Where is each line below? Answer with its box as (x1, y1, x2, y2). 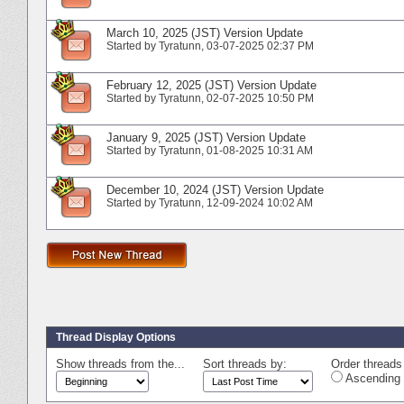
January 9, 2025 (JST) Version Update (106, 130, 306, 144)
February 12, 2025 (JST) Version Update (106, 78, 317, 92)
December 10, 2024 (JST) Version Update (106, 182, 324, 197)
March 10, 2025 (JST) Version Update (106, 25, 303, 40)
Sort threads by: (203, 356, 287, 371)
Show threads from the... (56, 356, 185, 371)
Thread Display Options (56, 330, 176, 344)
